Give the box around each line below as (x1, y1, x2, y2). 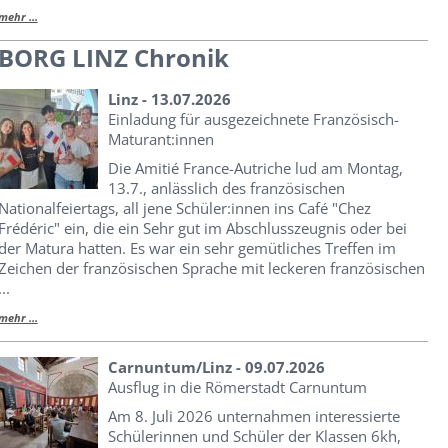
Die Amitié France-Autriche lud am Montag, (107, 157, 403, 178)
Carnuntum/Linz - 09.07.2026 (107, 356, 325, 377)
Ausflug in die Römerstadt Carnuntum (107, 376, 367, 397)
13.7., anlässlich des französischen (107, 177, 345, 198)
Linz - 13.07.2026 (107, 88, 231, 109)
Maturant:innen (107, 128, 214, 149)
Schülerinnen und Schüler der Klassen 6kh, (107, 425, 401, 446)
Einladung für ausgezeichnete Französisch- (107, 108, 399, 129)
